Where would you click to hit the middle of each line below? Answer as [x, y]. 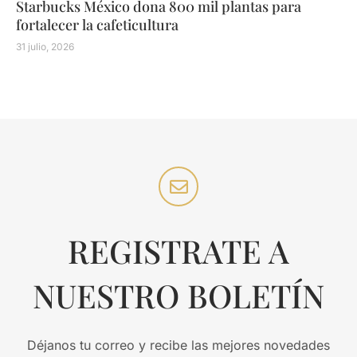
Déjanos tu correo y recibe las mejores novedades [178, 345]
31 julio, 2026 [45, 47]
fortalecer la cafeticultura [97, 25]
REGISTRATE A [178, 251]
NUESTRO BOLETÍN [178, 296]
